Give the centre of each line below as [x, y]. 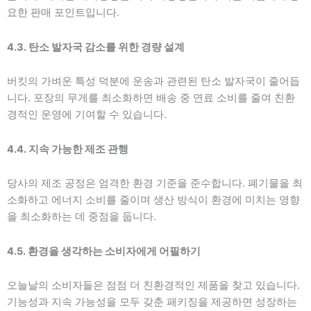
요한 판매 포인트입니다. [63, 13]
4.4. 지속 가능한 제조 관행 [68, 149]
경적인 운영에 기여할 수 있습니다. [87, 115]
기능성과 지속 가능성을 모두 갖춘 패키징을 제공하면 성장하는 [152, 302]
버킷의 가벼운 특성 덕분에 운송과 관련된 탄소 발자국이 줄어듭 [153, 82]
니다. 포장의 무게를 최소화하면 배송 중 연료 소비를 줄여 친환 [151, 98]
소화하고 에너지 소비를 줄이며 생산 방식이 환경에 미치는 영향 [153, 200]
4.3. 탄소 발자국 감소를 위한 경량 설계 [96, 47]
